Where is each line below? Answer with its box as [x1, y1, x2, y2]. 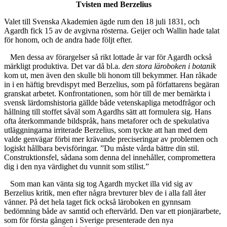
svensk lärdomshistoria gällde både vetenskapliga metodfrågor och [4, 98, 215, 107]
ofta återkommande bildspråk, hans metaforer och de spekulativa [4, 117, 209, 126]
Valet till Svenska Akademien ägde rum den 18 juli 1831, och [4, 17, 200, 26]
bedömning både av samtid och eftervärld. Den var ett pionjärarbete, [4, 207, 221, 216]
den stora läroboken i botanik [122, 62, 216, 71]
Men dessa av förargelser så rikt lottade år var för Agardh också [10, 53, 212, 62]
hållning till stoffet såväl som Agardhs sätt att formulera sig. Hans [4, 107, 211, 117]
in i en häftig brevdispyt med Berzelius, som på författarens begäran [4, 80, 219, 89]
